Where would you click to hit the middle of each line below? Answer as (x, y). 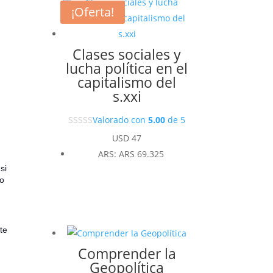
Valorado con (121, 119)
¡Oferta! (93, 12)
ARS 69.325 (142, 154)
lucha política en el (127, 68)
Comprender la (127, 253)
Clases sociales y (127, 54)
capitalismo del (127, 82)
